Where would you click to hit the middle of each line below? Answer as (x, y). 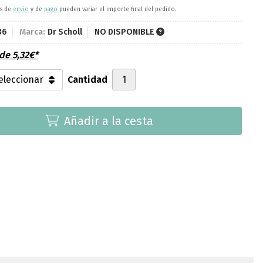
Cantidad (88, 79)
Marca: (33, 32)
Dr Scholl (65, 32)
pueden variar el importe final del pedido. (117, 10)
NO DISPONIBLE (126, 32)
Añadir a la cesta (109, 121)
